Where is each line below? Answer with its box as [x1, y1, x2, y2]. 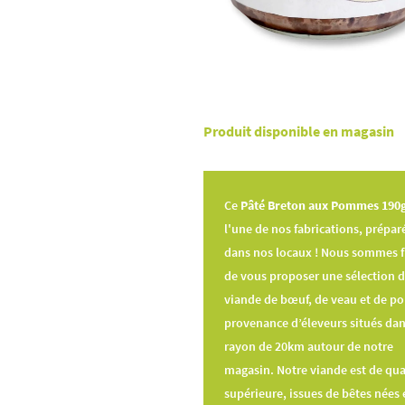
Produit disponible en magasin [202, 123, 394, 141]
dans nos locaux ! [223, 244, 321, 261]
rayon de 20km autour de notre [223, 338, 393, 355]
